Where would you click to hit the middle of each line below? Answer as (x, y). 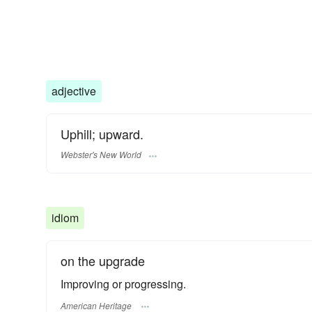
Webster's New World (101, 155)
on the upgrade (103, 261)
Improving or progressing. (123, 284)
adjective (74, 91)
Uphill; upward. (102, 133)
